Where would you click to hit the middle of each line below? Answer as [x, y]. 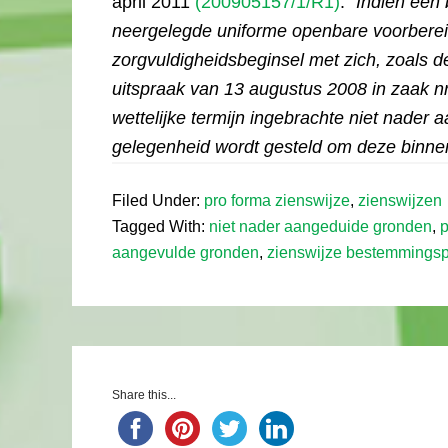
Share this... [144, 395]
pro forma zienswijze [277, 200]
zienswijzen [400, 200]
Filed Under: [158, 200]
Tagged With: [160, 226]
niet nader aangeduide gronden [320, 226]
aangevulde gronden [185, 252]
